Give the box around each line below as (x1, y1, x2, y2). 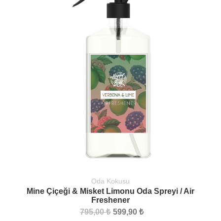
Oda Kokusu (91, 177, 130, 185)
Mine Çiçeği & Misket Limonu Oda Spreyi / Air (27, 186, 194, 195)
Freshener (91, 195, 130, 204)
